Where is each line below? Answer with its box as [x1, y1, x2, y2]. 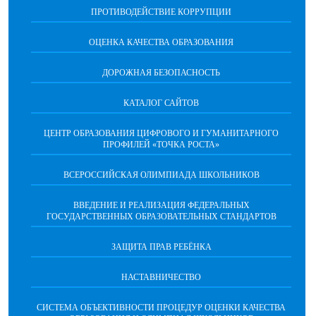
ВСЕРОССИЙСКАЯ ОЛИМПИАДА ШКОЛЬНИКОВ [63, 170, 260, 180]
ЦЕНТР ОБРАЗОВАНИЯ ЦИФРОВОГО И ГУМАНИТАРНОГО [44, 128, 279, 138]
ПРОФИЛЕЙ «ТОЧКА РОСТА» [103, 140, 219, 150]
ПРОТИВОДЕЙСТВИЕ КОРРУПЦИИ [91, 7, 231, 17]
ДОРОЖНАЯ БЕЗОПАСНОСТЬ [102, 68, 220, 78]
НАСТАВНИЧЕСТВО [121, 272, 201, 282]
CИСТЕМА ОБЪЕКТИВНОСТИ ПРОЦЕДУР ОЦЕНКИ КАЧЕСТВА [37, 303, 286, 312]
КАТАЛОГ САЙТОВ [123, 98, 199, 108]
